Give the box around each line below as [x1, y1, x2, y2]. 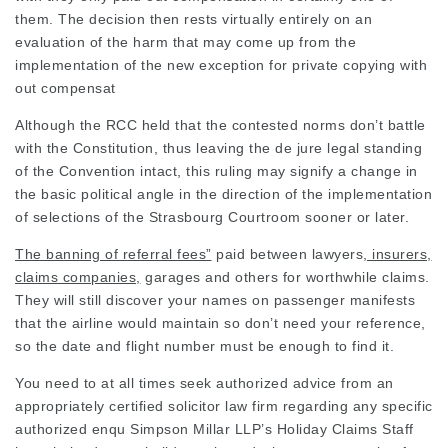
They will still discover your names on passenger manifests [15, 292, 415, 308]
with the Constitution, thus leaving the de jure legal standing [15, 140, 422, 156]
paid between [211, 246, 312, 262]
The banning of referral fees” [15, 246, 212, 262]
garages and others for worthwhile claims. [140, 269, 430, 285]
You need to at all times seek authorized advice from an [15, 375, 394, 391]
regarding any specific [278, 398, 433, 414]
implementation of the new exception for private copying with [15, 57, 427, 73]
